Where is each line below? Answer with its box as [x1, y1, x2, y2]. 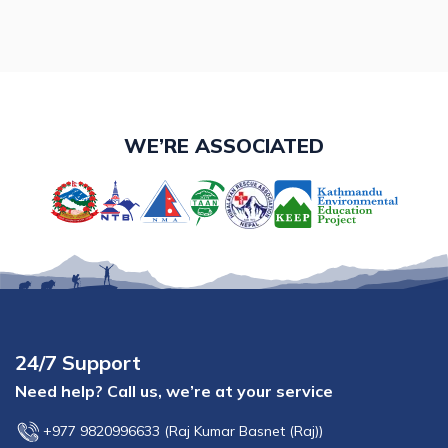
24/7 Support [15, 349, 141, 375]
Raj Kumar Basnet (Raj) [169, 421, 319, 440]
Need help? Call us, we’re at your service [15, 380, 333, 401]
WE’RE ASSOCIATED [124, 132, 324, 158]
